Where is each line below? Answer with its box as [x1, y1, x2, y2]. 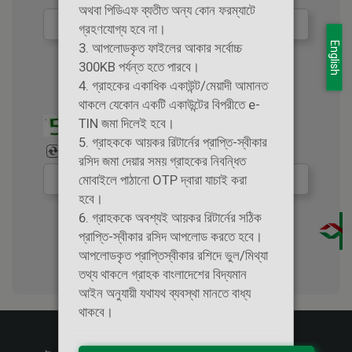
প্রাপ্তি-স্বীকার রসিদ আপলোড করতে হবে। [79, 229, 262, 245]
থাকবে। [79, 304, 113, 321]
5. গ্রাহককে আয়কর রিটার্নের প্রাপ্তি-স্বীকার [79, 134, 267, 151]
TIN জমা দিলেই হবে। [79, 115, 174, 132]
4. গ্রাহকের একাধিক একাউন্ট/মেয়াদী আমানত [79, 78, 268, 94]
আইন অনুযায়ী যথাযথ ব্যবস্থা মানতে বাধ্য [79, 285, 251, 302]
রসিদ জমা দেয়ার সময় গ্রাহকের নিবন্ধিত [79, 153, 246, 170]
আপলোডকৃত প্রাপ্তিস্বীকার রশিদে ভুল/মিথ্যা [79, 247, 268, 264]
